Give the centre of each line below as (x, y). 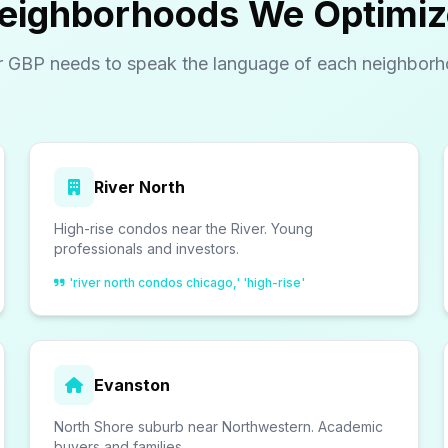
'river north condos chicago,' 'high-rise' (187, 282)
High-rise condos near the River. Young (184, 228)
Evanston (132, 385)
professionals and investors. (147, 248)
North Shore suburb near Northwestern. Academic (219, 426)
